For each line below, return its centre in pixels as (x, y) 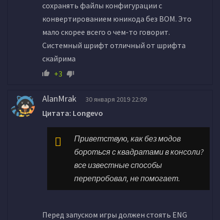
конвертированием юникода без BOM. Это (117, 18)
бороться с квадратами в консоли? (139, 151)
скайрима (59, 58)
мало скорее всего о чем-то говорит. (106, 32)
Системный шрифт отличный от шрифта (114, 45)
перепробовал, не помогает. (127, 178)
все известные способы (118, 165)
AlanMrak (59, 98)
